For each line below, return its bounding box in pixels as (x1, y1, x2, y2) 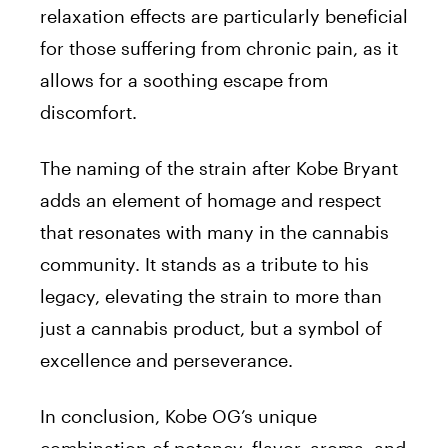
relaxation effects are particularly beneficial (40, 5, 408, 27)
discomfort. (40, 101, 137, 123)
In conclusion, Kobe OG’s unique (40, 405, 317, 427)
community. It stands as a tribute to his (40, 253, 369, 275)
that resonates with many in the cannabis (40, 221, 389, 243)
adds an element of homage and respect (40, 189, 381, 211)
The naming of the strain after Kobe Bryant (40, 157, 398, 179)
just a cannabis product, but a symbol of (40, 317, 382, 339)
